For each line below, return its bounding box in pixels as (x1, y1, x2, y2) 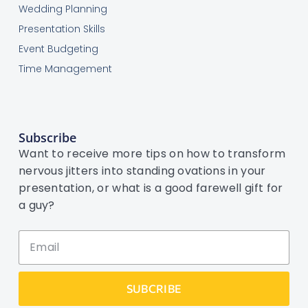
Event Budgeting (18, 42, 98, 56)
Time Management (18, 62, 112, 76)
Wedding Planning (18, 2, 107, 16)
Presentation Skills (18, 22, 105, 36)
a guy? (18, 197, 55, 213)
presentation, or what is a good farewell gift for (18, 179, 283, 196)
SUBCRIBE (126, 281, 182, 295)
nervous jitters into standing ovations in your (18, 162, 266, 179)
